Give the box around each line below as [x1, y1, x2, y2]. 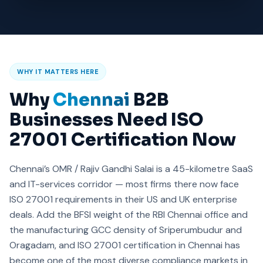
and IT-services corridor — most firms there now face [9, 178, 239, 190]
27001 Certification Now [9, 129, 236, 151]
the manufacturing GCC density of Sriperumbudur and [9, 224, 242, 236]
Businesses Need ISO [9, 109, 204, 131]
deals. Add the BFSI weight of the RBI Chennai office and [9, 208, 248, 221]
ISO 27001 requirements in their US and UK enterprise [9, 193, 237, 205]
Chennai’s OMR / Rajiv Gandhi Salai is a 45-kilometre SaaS [9, 163, 253, 175]
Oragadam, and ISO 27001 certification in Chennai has [9, 239, 240, 251]
